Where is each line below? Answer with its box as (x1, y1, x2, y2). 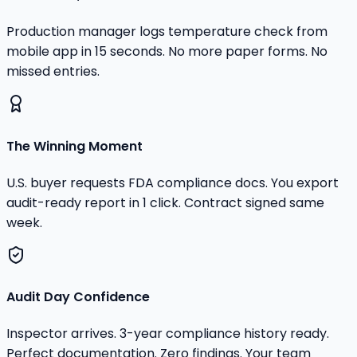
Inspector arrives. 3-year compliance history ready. (6, 324, 329, 343)
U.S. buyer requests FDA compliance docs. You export (6, 173, 339, 192)
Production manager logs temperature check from (6, 22, 328, 41)
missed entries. (6, 62, 100, 81)
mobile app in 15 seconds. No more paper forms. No (6, 42, 328, 61)
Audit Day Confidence (6, 288, 150, 307)
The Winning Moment (6, 136, 143, 155)
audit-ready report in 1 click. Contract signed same (6, 193, 324, 212)
